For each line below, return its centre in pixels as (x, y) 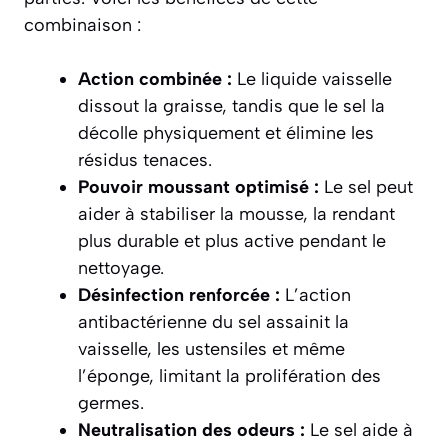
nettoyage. (121, 268)
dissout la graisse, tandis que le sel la (231, 106)
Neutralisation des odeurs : (191, 430)
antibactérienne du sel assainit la (213, 322)
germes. (111, 403)
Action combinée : (155, 79)
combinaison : (82, 25)
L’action (315, 295)
